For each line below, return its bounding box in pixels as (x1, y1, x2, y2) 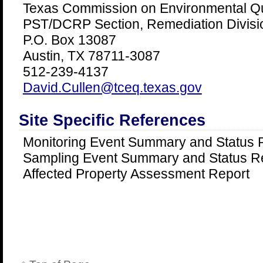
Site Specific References (18, 112, 205, 129)
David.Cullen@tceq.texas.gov (22, 80, 202, 95)
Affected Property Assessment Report (22, 166, 249, 181)
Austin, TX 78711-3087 (22, 48, 160, 63)
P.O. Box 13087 (22, 32, 116, 48)
